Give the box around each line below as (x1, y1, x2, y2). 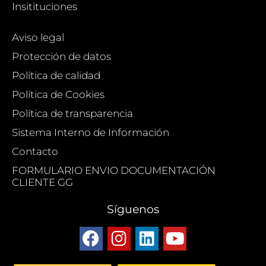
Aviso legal (12, 31, 64, 44)
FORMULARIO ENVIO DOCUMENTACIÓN (12, 164, 216, 177)
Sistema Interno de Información (12, 126, 169, 139)
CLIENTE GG (12, 176, 73, 189)
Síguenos (107, 202, 159, 217)
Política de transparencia (12, 107, 133, 120)
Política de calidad (12, 69, 100, 82)
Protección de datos (12, 50, 111, 63)
